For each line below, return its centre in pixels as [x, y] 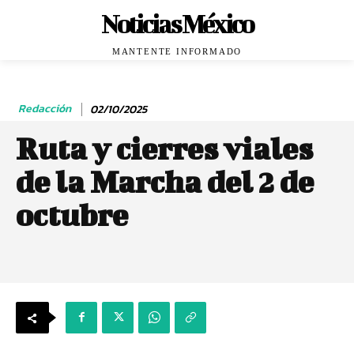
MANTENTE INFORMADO [177, 51]
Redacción [45, 109]
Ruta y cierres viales [164, 149]
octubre [72, 215]
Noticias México [177, 23]
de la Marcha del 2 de [165, 182]
